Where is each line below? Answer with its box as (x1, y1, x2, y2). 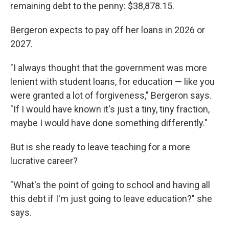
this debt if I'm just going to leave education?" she (10, 193, 212, 204)
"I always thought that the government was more (10, 62, 207, 73)
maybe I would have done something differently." (10, 118, 208, 128)
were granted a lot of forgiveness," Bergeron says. (10, 90, 212, 101)
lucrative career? (10, 155, 78, 166)
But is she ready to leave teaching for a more (10, 142, 190, 152)
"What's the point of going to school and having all (10, 179, 210, 190)
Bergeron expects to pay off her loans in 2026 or (10, 25, 205, 35)
